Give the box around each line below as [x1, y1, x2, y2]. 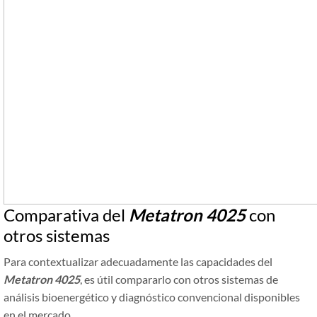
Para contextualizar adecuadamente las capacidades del [4, 255, 272, 269]
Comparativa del [4, 204, 129, 226]
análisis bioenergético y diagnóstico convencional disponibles [4, 290, 300, 304]
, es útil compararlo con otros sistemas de [80, 272, 278, 287]
